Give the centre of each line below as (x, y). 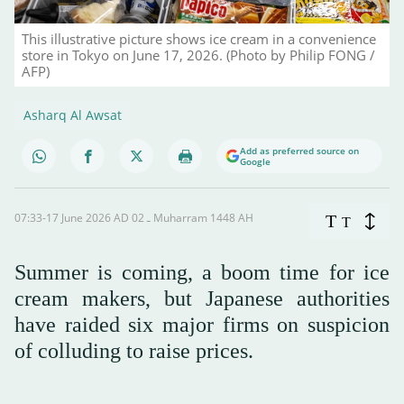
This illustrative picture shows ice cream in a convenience (199, 39)
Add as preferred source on (299, 151)
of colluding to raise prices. (134, 351)
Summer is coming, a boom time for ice (202, 273)
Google (255, 162)
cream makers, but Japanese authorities (202, 299)
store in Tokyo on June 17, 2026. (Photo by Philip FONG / (198, 55)
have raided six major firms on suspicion (202, 325)
